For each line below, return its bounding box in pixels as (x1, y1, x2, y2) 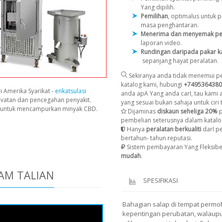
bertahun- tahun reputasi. (121, 134, 192, 143)
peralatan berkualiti (145, 125, 201, 134)
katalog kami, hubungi (121, 80, 184, 89)
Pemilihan (141, 12, 168, 21)
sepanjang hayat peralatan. (141, 56, 219, 65)
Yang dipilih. (141, 3, 175, 12)
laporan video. (141, 39, 182, 48)
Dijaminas (126, 107, 157, 116)
